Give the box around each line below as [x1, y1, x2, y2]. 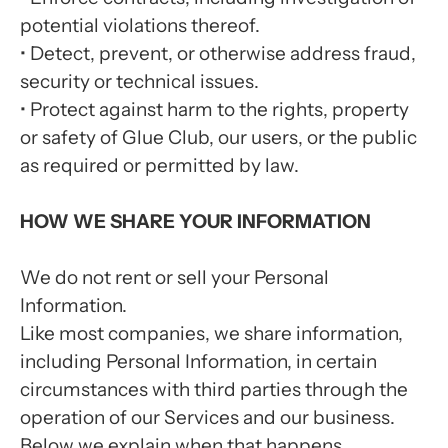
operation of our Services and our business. [20, 406, 395, 429]
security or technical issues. [20, 70, 259, 93]
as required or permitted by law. [20, 154, 299, 177]
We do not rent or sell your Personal [20, 266, 329, 289]
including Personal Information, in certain [20, 350, 377, 373]
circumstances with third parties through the [20, 378, 408, 401]
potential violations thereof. [20, 14, 260, 37]
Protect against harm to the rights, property [30, 98, 409, 121]
